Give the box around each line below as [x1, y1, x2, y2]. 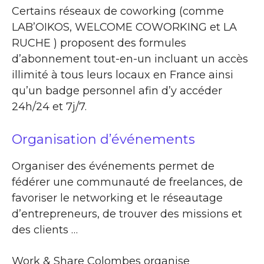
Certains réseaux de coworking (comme [12, 4, 224, 18]
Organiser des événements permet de [12, 159, 214, 173]
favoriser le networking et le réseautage [12, 191, 223, 204]
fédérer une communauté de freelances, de [12, 175, 243, 189]
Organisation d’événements [12, 131, 195, 147]
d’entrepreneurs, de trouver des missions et [12, 207, 242, 220]
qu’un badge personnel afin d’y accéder [12, 84, 222, 97]
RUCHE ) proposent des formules [12, 36, 186, 49]
